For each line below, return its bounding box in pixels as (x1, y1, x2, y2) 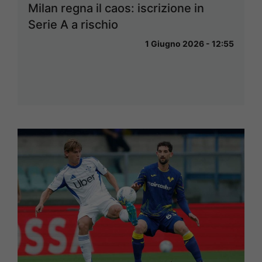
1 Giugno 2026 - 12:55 (145, 39, 234, 49)
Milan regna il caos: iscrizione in (28, 1, 204, 16)
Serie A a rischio (28, 18, 118, 32)
